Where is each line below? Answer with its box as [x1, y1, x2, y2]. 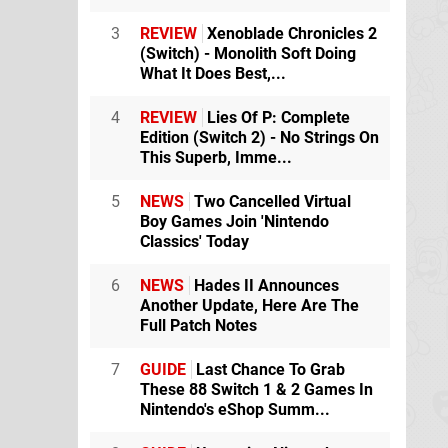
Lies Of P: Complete [203, 107, 350, 127]
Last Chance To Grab [192, 359, 345, 379]
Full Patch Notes [140, 315, 257, 335]
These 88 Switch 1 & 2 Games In [140, 379, 373, 399]
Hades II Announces [190, 275, 339, 295]
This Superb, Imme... [140, 147, 292, 167]
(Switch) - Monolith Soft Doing [140, 43, 356, 63]
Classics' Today [140, 231, 249, 251]
